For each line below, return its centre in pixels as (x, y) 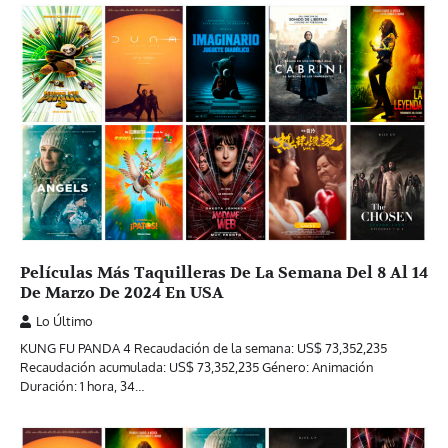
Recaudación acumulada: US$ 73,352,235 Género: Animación (197, 367)
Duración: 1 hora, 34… (82, 386)
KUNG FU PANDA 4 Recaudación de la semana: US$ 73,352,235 (203, 348)
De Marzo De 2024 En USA (122, 293)
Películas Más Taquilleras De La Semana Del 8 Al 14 (224, 273)
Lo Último (64, 321)
